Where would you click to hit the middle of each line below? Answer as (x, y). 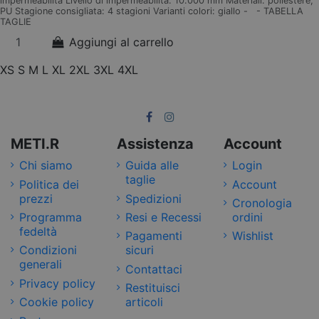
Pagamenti (154, 236)
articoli (145, 302)
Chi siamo (46, 166)
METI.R (35, 144)
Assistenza (156, 144)
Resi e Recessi (164, 218)
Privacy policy (57, 283)
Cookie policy (57, 302)
